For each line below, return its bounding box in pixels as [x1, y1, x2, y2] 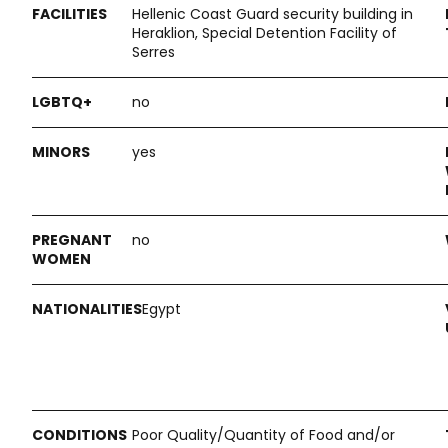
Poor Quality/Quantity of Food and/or [132, 425, 395, 445]
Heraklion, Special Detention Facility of [132, 23, 397, 43]
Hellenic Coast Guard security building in [132, 4, 413, 24]
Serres [132, 42, 175, 62]
